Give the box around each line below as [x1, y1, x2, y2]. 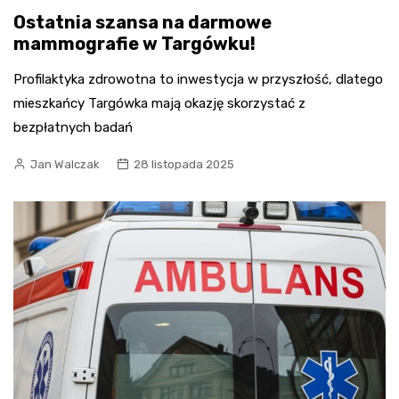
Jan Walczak [30, 158, 100, 172]
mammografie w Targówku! [13, 33, 256, 55]
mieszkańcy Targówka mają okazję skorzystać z [13, 95, 305, 112]
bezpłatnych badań [13, 119, 133, 136]
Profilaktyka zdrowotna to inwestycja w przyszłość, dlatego [13, 71, 383, 88]
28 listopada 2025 [134, 158, 234, 172]
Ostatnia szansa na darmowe [13, 12, 272, 34]
